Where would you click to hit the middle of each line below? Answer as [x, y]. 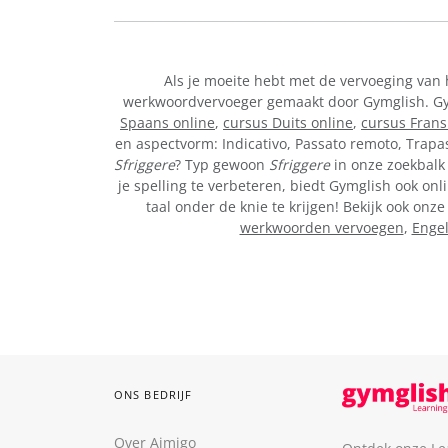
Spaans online [167, 122]
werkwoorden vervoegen [321, 227]
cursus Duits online [288, 122]
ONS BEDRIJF [153, 394]
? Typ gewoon [222, 164]
